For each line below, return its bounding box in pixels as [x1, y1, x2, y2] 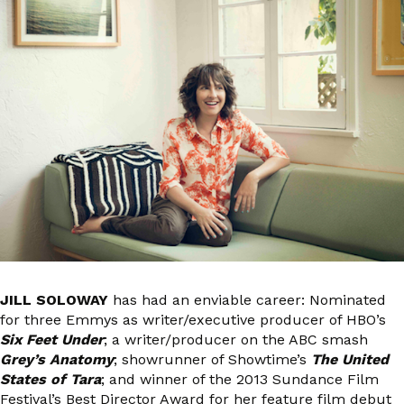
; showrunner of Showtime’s [114, 351, 311, 369]
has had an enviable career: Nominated [108, 291, 386, 309]
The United [311, 351, 389, 369]
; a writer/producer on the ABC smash [104, 331, 368, 349]
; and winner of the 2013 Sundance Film [101, 371, 379, 389]
